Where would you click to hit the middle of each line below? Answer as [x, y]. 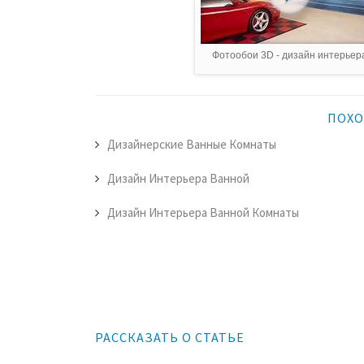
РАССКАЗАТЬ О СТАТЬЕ [170, 338]
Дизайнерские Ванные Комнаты [192, 145]
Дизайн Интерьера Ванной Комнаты [203, 213]
